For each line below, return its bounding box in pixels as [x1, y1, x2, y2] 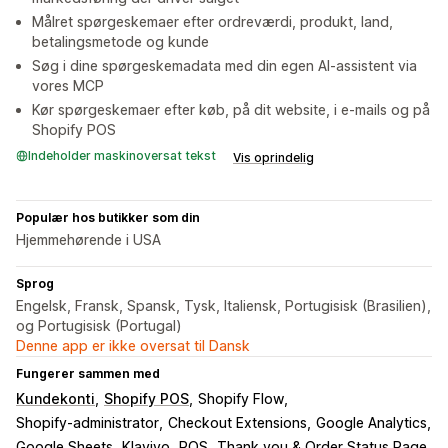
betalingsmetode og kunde [32, 33, 209, 51]
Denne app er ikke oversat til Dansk [16, 337, 250, 355]
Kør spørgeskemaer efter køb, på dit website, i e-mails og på [32, 101, 430, 119]
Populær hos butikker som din [16, 210, 200, 226]
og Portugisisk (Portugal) [16, 317, 182, 335]
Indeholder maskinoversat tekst [28, 148, 216, 164]
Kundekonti [16, 390, 95, 408]
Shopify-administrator [16, 414, 159, 432]
